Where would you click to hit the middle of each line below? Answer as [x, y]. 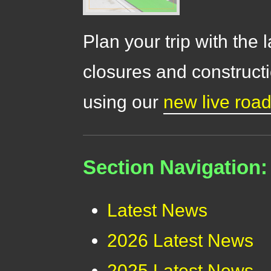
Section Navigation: [175, 167]
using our [123, 102]
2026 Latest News [181, 241]
